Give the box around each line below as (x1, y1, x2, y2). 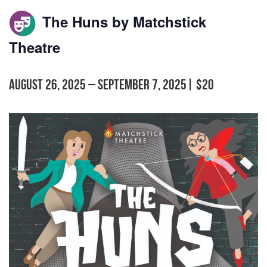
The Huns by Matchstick (38, 11, 206, 32)
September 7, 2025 (98, 76, 187, 92)
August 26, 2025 (9, 76, 86, 92)
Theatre (9, 36, 60, 57)
